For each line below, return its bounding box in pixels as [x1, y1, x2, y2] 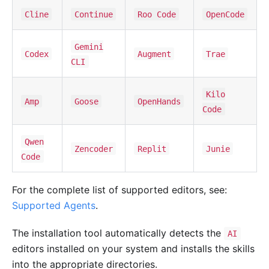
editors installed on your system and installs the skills [12, 242, 255, 255]
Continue [74, 9, 113, 19]
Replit [137, 144, 166, 154]
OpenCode [205, 9, 244, 19]
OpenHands [137, 96, 181, 106]
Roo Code [137, 9, 176, 19]
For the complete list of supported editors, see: [12, 183, 227, 196]
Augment [137, 49, 171, 59]
